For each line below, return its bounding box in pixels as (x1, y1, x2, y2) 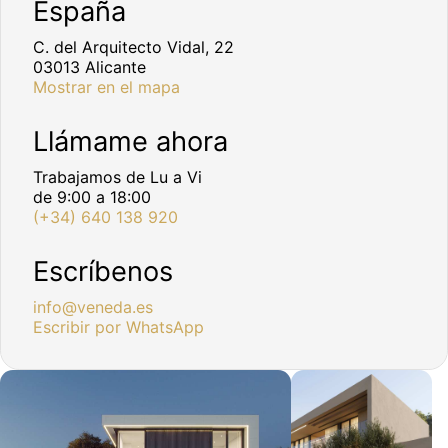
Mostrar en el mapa (33, 76, 181, 97)
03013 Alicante (33, 56, 152, 77)
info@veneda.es (33, 297, 154, 318)
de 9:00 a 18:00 (33, 187, 152, 208)
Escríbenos (33, 255, 174, 289)
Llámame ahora (33, 125, 229, 159)
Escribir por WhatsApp (33, 317, 205, 338)
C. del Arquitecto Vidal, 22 (33, 36, 235, 57)
